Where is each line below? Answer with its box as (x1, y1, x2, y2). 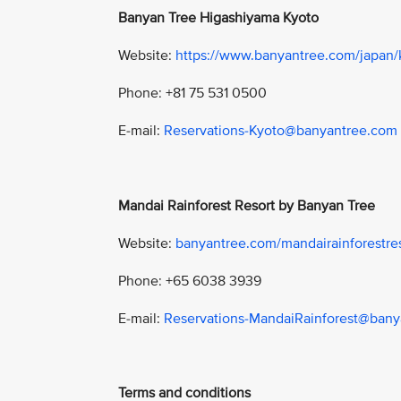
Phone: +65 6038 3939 (118, 272, 261, 291)
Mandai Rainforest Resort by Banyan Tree (118, 197, 375, 216)
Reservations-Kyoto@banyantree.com (164, 122, 397, 141)
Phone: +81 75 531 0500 (118, 84, 267, 103)
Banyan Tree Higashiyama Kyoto (118, 9, 319, 28)
